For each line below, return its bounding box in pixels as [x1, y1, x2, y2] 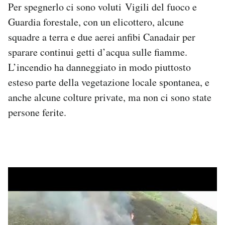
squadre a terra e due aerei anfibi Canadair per [8, 30, 195, 44]
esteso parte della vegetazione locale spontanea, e [8, 75, 209, 89]
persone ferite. [8, 105, 66, 119]
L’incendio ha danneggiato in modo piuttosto [8, 60, 191, 74]
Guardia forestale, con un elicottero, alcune [8, 15, 184, 29]
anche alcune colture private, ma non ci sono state [8, 90, 211, 104]
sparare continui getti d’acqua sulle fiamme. [8, 45, 187, 59]
